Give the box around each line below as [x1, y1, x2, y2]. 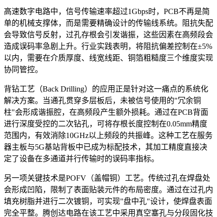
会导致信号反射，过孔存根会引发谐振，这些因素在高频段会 [4, 31, 213, 39]
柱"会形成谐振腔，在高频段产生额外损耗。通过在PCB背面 [4, 108, 208, 117]
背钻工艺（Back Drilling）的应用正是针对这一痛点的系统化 [4, 85, 208, 93]
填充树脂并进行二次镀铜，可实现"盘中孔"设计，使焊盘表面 [4, 197, 212, 206]
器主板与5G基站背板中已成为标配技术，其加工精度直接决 [4, 143, 207, 152]
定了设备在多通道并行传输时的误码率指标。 [4, 155, 159, 163]
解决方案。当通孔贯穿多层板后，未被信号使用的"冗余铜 [4, 96, 201, 105]
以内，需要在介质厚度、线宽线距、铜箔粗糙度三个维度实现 [4, 54, 213, 62]
